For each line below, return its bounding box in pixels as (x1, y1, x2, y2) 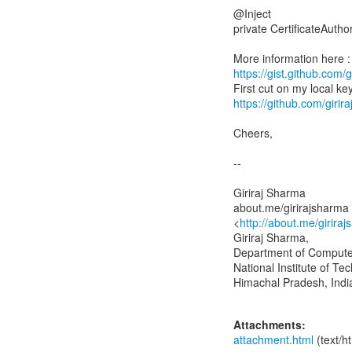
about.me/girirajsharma (233, 200, 349, 215)
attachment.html (233, 332, 313, 347)
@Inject (233, 5, 271, 21)
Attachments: (233, 317, 306, 332)
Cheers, (233, 125, 273, 141)
